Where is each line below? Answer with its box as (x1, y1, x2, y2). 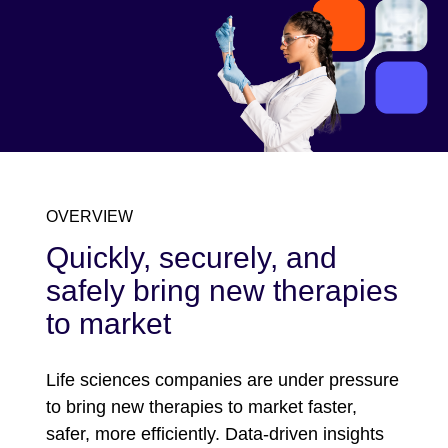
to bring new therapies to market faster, (46, 396, 357, 417)
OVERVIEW (46, 207, 133, 225)
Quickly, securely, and (46, 240, 337, 274)
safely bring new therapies (46, 273, 398, 307)
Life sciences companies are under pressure (46, 369, 399, 390)
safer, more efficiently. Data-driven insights (46, 423, 384, 444)
